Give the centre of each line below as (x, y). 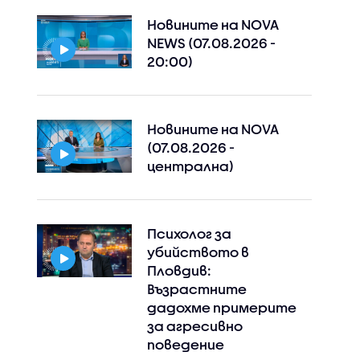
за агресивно (194, 326)
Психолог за (189, 233)
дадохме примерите (221, 307)
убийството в (198, 252)
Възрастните (196, 289)
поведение (185, 344)
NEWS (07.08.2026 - (211, 43)
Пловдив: (179, 270)
